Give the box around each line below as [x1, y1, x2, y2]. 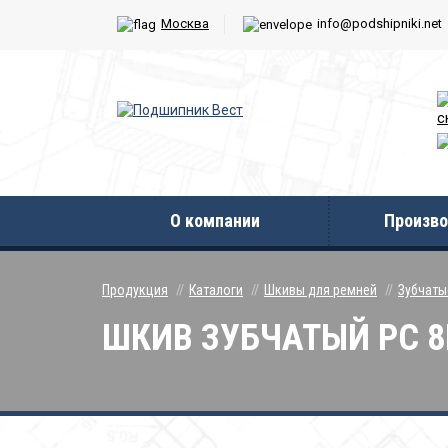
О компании [170, 210, 260, 231]
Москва [161, 16, 209, 31]
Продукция [102, 282, 168, 298]
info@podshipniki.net [317, 16, 442, 31]
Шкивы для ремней [264, 282, 377, 298]
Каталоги [189, 282, 243, 298]
